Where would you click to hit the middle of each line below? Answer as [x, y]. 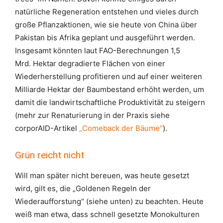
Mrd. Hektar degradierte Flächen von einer [90, 63]
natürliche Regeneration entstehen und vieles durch [107, 12]
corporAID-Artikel [47, 128]
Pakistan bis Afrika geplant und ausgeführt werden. [105, 38]
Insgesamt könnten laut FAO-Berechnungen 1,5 [98, 51]
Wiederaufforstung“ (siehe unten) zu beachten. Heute [109, 201]
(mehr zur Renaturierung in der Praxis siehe [92, 115]
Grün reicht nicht [50, 155]
